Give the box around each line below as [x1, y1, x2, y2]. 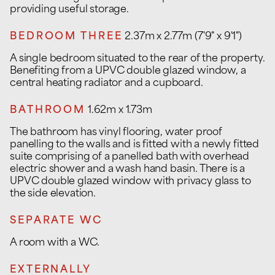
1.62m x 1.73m [87, 106, 152, 115]
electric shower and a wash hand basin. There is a [10, 165, 246, 174]
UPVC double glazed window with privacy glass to [10, 177, 251, 187]
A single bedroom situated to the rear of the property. [10, 54, 265, 64]
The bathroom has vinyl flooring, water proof [10, 128, 222, 137]
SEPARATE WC [10, 216, 103, 226]
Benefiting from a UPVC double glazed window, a [10, 66, 246, 76]
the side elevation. [10, 189, 96, 199]
